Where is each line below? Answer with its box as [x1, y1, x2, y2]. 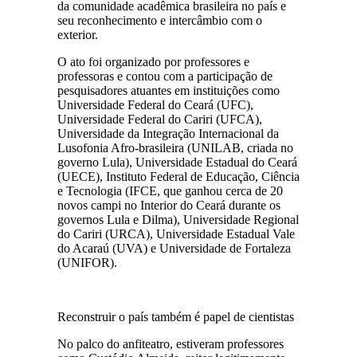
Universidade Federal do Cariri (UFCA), [57, 112, 262, 126]
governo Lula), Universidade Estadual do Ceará [57, 155, 297, 169]
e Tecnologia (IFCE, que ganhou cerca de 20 [57, 183, 283, 198]
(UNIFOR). [57, 255, 117, 269]
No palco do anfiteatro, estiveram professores [57, 336, 284, 351]
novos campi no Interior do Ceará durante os [57, 198, 280, 212]
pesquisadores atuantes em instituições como [57, 83, 280, 97]
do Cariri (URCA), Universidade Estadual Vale [57, 226, 295, 241]
